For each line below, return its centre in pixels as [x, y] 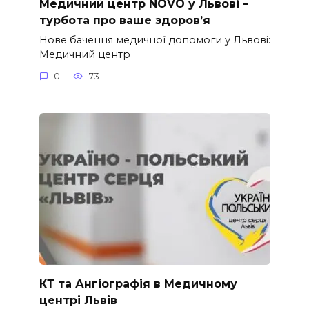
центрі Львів [78, 300]
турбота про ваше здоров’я [124, 20]
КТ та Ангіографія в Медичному [138, 283]
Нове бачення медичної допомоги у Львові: [154, 40]
